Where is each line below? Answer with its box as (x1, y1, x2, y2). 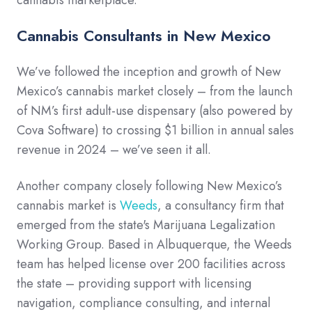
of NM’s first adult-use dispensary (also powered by (17, 102, 292, 120)
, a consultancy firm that (157, 196, 284, 215)
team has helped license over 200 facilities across (17, 255, 286, 274)
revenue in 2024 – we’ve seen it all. (17, 141, 211, 159)
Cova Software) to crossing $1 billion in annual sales (17, 121, 294, 140)
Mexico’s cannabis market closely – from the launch (17, 82, 292, 101)
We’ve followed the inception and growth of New (17, 63, 281, 81)
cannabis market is (17, 196, 120, 215)
